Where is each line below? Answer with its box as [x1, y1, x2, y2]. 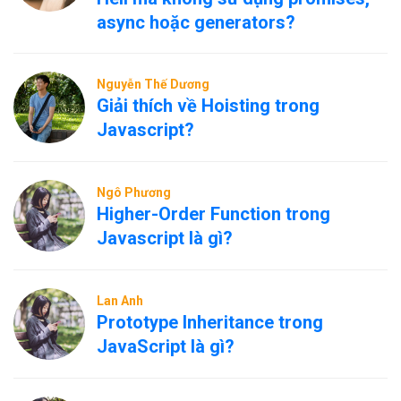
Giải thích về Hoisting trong [97, 95, 320, 116]
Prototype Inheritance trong [97, 311, 323, 333]
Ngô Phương [97, 185, 171, 200]
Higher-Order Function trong [97, 203, 330, 225]
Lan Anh [97, 294, 143, 308]
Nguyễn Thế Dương [97, 77, 209, 91]
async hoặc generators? [97, 12, 295, 33]
